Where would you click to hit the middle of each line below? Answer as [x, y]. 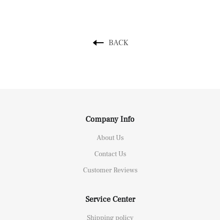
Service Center [110, 199]
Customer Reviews [110, 170]
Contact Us [110, 154]
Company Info [110, 119]
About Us [110, 138]
